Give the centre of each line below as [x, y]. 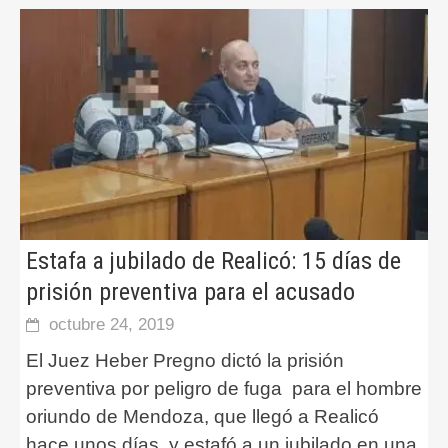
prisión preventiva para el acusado [190, 292]
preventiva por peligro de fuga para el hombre [224, 389]
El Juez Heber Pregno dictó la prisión [185, 361]
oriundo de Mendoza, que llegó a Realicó [202, 417]
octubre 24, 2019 [111, 325]
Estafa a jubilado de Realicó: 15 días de [213, 261]
